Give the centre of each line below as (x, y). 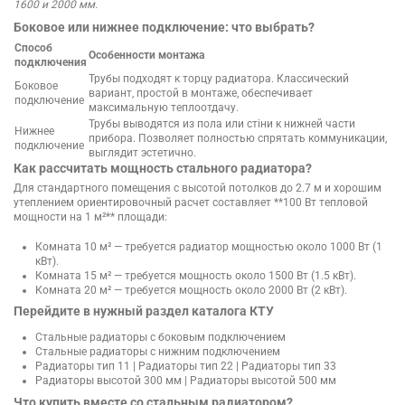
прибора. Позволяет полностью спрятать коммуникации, (238, 139)
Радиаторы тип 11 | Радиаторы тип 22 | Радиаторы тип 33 (186, 367)
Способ (33, 48)
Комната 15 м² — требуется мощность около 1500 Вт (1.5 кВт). (196, 275)
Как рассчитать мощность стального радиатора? (163, 169)
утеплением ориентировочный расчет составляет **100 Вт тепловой (191, 203)
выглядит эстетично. (142, 153)
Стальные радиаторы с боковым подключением (160, 338)
